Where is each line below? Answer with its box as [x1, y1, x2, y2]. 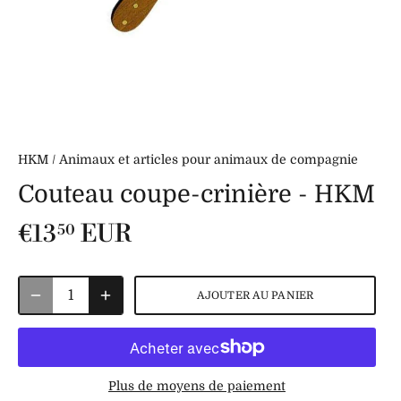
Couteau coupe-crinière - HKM [18, 181, 375, 209]
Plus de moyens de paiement [108, 379, 286, 394]
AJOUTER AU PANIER [196, 288, 313, 302]
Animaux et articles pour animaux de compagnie [59, 152, 358, 167]
